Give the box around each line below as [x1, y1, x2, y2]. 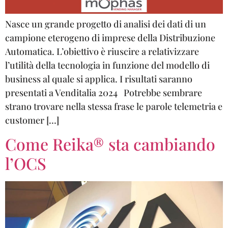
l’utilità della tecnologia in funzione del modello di [5, 59, 210, 71]
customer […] [5, 113, 59, 126]
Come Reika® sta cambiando [5, 133, 215, 155]
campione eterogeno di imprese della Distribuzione [5, 31, 215, 44]
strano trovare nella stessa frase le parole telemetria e [5, 100, 222, 112]
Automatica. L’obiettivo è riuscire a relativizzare [5, 45, 199, 58]
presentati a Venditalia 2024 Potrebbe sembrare [5, 86, 202, 99]
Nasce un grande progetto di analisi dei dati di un [5, 17, 206, 30]
